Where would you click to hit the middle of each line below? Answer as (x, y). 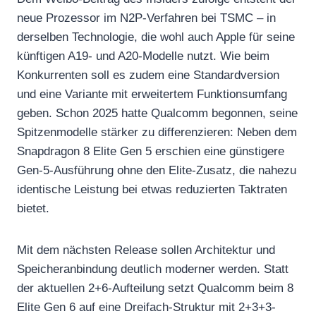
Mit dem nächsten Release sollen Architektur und (146, 250)
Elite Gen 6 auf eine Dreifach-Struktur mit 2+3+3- (146, 307)
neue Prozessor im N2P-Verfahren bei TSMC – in (146, 18)
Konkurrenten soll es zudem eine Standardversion (148, 75)
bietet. (33, 208)
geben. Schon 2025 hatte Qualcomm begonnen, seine (157, 113)
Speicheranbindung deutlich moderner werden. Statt (153, 269)
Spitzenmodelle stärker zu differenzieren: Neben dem (157, 132)
